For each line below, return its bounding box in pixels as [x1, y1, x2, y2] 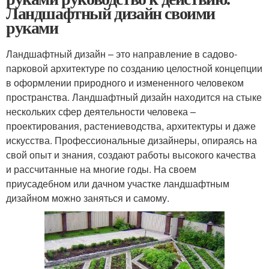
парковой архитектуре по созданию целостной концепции [6, 61, 262, 76]
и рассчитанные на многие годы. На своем [6, 162, 196, 177]
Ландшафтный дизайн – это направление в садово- [6, 47, 237, 61]
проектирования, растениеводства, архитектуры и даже [6, 119, 256, 133]
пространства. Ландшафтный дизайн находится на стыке [6, 90, 262, 104]
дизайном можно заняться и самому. [6, 191, 169, 205]
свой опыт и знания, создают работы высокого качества [6, 148, 256, 162]
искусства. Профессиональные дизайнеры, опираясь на [6, 133, 257, 148]
